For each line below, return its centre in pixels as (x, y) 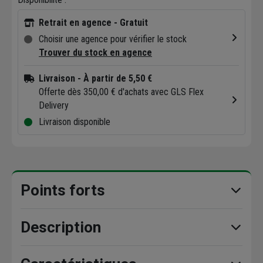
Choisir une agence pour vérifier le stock (113, 39)
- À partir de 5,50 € (115, 79)
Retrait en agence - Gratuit (93, 23)
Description (61, 227)
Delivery (54, 106)
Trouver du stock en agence (95, 53)
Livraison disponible (75, 122)
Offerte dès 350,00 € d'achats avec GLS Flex (121, 92)
